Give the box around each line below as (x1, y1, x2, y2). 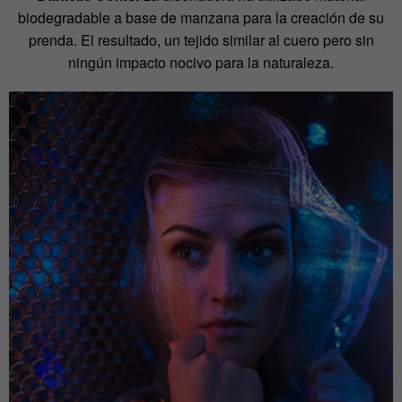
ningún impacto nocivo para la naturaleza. (68, 52, 334, 74)
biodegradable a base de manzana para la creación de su (18, 7, 384, 29)
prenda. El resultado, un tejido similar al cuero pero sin (28, 30, 374, 51)
